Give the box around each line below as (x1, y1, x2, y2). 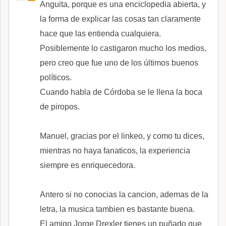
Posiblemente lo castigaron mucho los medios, (40, 43, 206, 52)
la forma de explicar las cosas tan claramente (40, 14, 201, 23)
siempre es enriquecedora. (40, 160, 135, 169)
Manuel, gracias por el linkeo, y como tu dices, (40, 131, 204, 140)
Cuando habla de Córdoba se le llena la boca (40, 87, 202, 96)
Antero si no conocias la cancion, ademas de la (40, 190, 208, 199)
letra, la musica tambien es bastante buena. (40, 204, 195, 213)
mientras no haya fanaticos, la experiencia (40, 146, 190, 155)
